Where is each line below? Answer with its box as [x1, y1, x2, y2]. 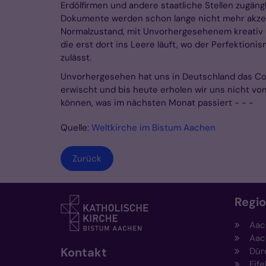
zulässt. [61, 52, 91, 64]
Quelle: [61, 122, 91, 134]
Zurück [72, 153, 102, 165]
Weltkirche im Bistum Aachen [91, 122, 216, 134]
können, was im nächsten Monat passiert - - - [61, 97, 254, 109]
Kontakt [61, 245, 107, 261]
